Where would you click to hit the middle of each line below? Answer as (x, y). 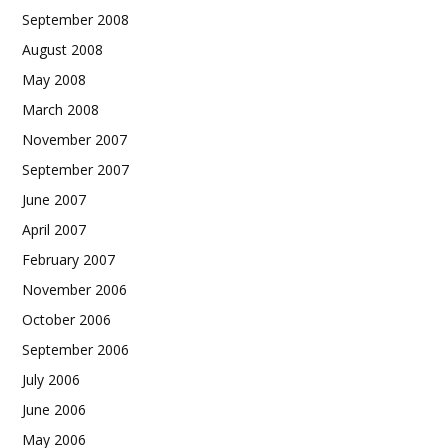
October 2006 (66, 320)
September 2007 (75, 170)
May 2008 (54, 80)
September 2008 (75, 20)
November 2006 (74, 290)
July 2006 (51, 380)
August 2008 (62, 50)
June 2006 (54, 410)
